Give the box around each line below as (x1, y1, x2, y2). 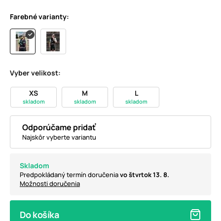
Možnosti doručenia (20, 179, 80, 188)
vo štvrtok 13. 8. (120, 170, 169, 180)
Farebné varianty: (10, 12, 69, 22)
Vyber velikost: (10, 68, 61, 78)
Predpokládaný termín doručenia (20, 170, 120, 180)
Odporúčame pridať (22, 122, 96, 133)
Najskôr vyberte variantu (22, 133, 96, 142)
